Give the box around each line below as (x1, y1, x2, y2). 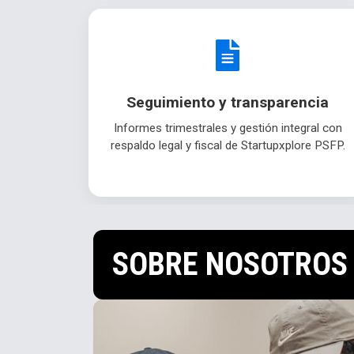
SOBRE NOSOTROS (112, 246, 348, 284)
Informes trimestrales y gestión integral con (113, 121, 342, 136)
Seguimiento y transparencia (126, 93, 329, 112)
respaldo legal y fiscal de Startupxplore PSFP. (110, 138, 345, 153)
